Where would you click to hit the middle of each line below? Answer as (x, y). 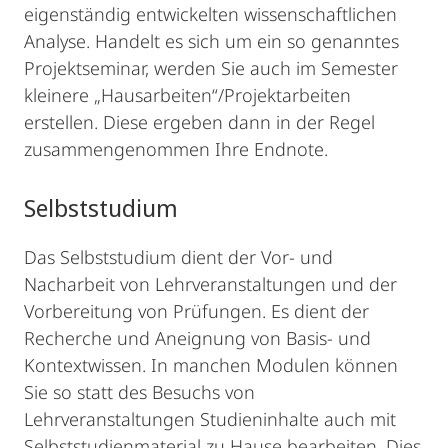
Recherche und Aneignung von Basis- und (197, 338)
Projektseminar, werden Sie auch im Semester (211, 68)
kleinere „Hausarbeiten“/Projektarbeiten (187, 95)
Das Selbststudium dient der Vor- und (178, 257)
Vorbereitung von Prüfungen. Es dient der (196, 311)
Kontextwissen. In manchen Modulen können (211, 365)
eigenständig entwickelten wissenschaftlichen (210, 14)
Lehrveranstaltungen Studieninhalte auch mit (210, 419)
